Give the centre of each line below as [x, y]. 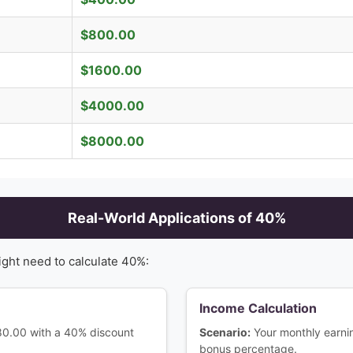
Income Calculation [258, 308]
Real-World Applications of [161, 218]
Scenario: [225, 332]
